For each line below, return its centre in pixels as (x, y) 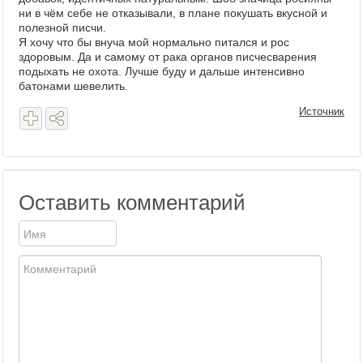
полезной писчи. (62, 28)
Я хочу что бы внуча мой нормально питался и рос (154, 42)
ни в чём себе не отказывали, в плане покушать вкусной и (173, 13)
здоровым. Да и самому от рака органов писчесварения (168, 57)
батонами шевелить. (73, 86)
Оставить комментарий (132, 203)
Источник (322, 111)
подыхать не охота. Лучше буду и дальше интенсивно (162, 71)
